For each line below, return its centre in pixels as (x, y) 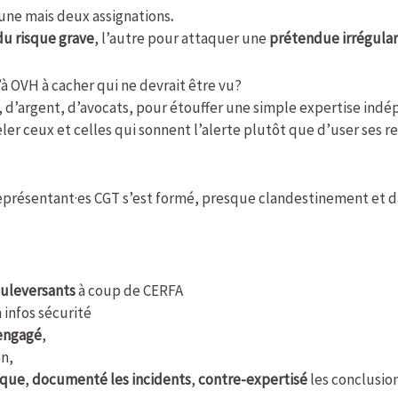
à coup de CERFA (130, 291)
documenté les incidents (112, 380)
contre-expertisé (253, 380)
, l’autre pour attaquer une (182, 39)
